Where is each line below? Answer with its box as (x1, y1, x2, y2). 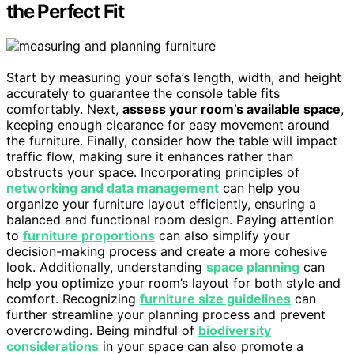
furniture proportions (23, 228, 155, 244)
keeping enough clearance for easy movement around (6, 117, 330, 134)
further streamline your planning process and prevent (6, 307, 326, 323)
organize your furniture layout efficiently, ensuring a (6, 196, 316, 213)
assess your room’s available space (122, 101, 341, 118)
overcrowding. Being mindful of (6, 322, 198, 339)
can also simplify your (155, 228, 290, 244)
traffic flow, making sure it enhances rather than (6, 149, 293, 165)
